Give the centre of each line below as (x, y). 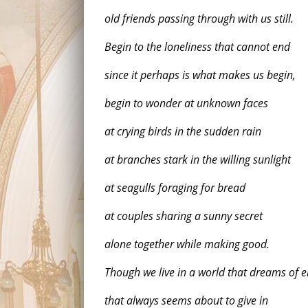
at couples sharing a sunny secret (184, 216)
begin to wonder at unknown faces (186, 103)
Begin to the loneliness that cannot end (197, 47)
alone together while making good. (187, 244)
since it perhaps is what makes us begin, (200, 75)
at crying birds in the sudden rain (183, 131)
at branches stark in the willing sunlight (198, 159)
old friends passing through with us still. (199, 19)
